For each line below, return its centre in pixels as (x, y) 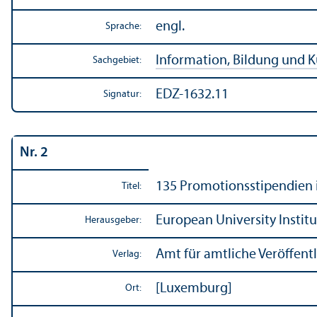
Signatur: (122, 94)
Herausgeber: (113, 220)
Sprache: (123, 26)
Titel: (132, 186)
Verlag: (127, 254)
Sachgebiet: (117, 60)
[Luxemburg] (194, 288)
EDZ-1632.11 (192, 94)
